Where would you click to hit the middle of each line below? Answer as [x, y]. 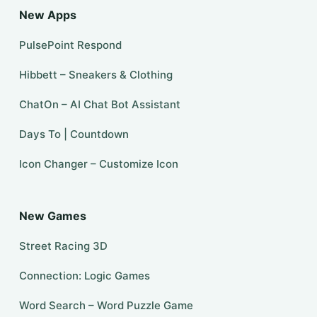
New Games [52, 216]
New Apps [47, 15]
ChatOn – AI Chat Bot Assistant [99, 105]
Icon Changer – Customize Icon [98, 164]
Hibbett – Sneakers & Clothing [96, 75]
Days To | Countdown [74, 134]
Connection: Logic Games [84, 276]
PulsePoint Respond [70, 45]
